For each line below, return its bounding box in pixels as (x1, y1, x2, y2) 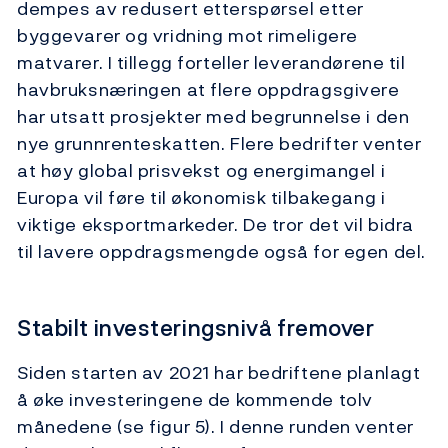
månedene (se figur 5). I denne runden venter (17, 412, 414, 440)
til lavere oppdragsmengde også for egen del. (17, 237, 426, 265)
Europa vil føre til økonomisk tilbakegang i (17, 183, 386, 211)
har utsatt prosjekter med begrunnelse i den (17, 102, 410, 130)
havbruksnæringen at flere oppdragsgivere (17, 75, 400, 103)
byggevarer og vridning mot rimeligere (17, 21, 358, 49)
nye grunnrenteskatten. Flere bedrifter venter (17, 129, 422, 157)
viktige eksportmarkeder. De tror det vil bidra (17, 210, 414, 238)
